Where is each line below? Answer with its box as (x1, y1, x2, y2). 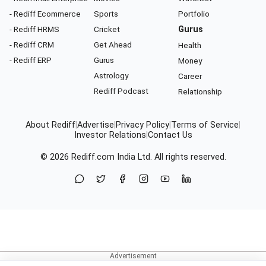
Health (178, 40, 201, 50)
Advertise (77, 120, 114, 131)
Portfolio (178, 9, 210, 19)
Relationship (178, 87, 222, 97)
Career (178, 71, 202, 81)
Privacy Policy (116, 120, 169, 131)
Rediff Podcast (94, 86, 148, 96)
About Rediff (26, 120, 75, 131)
